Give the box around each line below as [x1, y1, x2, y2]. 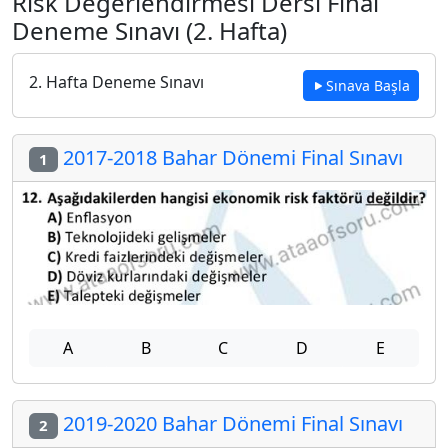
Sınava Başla [326, 76, 410, 95]
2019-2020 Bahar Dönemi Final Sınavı [57, 410, 403, 438]
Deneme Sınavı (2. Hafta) [12, 14, 287, 47]
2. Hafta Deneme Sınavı [29, 71, 204, 93]
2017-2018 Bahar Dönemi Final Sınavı [57, 144, 403, 171]
